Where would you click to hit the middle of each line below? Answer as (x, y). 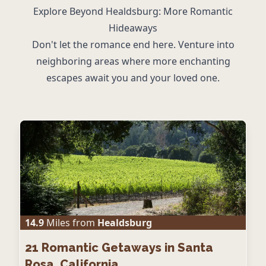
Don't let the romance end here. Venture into (133, 45)
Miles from (69, 223)
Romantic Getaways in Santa (127, 248)
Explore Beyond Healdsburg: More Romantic (133, 12)
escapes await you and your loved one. (133, 78)
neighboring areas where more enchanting (133, 61)
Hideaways (133, 28)
